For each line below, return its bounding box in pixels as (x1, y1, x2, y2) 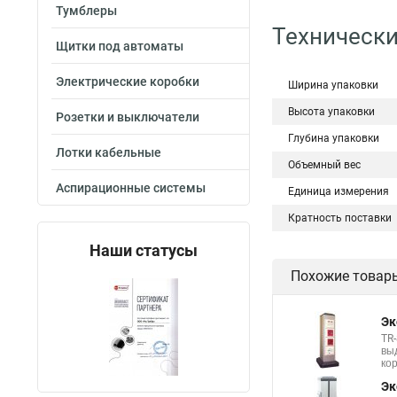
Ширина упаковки (288, 79, 378, 91)
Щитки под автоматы (56, 39, 183, 53)
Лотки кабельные (56, 145, 161, 160)
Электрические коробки (56, 74, 199, 89)
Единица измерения (288, 185, 389, 198)
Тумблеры (56, 4, 117, 18)
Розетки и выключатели (56, 110, 199, 124)
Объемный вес (288, 159, 361, 171)
